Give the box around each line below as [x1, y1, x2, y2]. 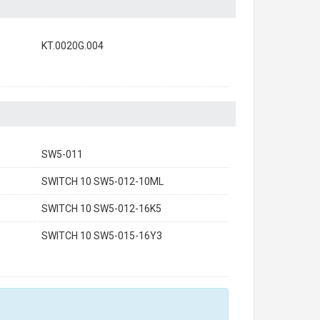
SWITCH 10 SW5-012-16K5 [41, 203, 161, 214]
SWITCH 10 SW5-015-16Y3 [41, 230, 162, 241]
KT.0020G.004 [41, 40, 104, 51]
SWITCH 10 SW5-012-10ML [41, 176, 164, 187]
